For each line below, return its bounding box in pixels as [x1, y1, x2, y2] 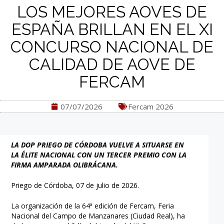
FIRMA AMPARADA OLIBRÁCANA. [11, 159, 118, 169]
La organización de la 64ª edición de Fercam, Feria [11, 200, 174, 210]
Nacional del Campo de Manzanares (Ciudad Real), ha [11, 210, 185, 220]
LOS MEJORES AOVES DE [17, 2, 207, 21]
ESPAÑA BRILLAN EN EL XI [11, 20, 213, 38]
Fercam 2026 [127, 101, 173, 111]
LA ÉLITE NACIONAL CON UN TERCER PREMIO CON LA [11, 149, 187, 159]
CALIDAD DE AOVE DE [28, 55, 195, 73]
